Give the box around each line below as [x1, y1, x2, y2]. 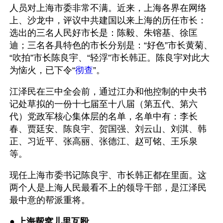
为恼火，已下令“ [9, 65, 75, 75]
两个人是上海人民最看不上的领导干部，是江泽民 [9, 183, 207, 193]
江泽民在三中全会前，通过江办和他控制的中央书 [9, 87, 207, 97]
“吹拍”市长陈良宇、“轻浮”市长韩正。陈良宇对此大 [9, 53, 210, 63]
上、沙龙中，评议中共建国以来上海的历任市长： [9, 15, 207, 25]
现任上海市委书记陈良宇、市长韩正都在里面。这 [9, 170, 207, 180]
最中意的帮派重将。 [9, 195, 90, 205]
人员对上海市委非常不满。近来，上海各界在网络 [9, 3, 207, 13]
